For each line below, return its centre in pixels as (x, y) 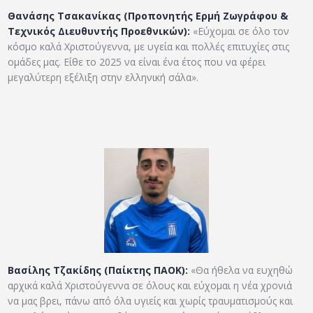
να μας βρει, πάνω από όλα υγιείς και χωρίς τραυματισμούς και (151, 300)
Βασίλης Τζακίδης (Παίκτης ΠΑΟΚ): (98, 270)
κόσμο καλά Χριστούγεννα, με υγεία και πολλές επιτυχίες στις (149, 46)
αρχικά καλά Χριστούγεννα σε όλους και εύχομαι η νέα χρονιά (150, 285)
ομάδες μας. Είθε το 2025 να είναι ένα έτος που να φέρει (137, 61)
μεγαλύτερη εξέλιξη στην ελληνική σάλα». (103, 77)
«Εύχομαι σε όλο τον (240, 31)
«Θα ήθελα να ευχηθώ (241, 270)
